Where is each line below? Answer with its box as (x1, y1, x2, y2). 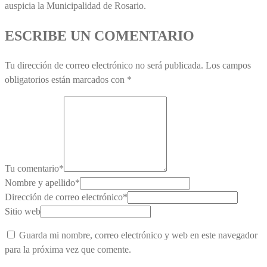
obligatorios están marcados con (5, 74, 127, 85)
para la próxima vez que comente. (5, 244, 131, 254)
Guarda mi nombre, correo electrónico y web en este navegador (19, 229, 257, 240)
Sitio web (5, 206, 41, 216)
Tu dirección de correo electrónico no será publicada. (5, 60, 203, 70)
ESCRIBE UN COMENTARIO (5, 27, 194, 44)
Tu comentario (5, 163, 59, 173)
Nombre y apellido (5, 177, 75, 188)
